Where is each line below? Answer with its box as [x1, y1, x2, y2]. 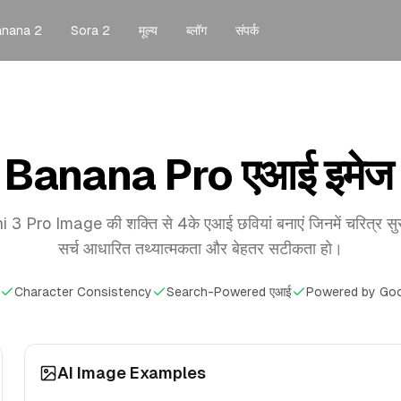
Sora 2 [71, 22, 110, 38]
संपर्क [235, 22, 259, 38]
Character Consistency [14, 285, 152, 299]
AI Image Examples [56, 363, 206, 382]
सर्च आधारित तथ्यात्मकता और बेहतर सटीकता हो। [58, 239, 343, 258]
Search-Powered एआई [166, 285, 292, 299]
